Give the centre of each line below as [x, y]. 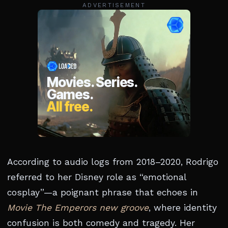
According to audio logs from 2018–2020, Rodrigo [113, 162]
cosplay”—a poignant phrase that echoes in [103, 192]
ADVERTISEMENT [114, 5]
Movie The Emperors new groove [78, 208]
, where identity [183, 208]
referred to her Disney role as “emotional [97, 177]
